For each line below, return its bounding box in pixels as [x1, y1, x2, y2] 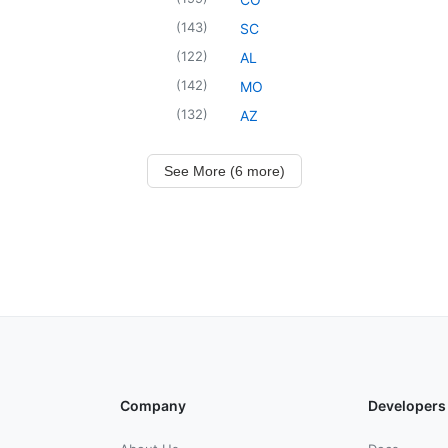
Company [120, 396, 186, 414]
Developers [368, 396, 446, 414]
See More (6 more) [163, 162, 285, 179]
